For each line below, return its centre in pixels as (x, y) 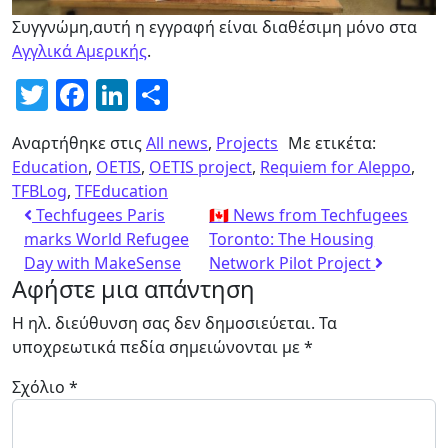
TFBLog (39, 191)
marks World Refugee (106, 239)
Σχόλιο (40, 387)
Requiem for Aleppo (335, 167)
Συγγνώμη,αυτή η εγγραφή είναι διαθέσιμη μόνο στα (214, 27)
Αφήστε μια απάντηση (133, 289)
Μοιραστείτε (262, 95)
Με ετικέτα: (332, 143)
